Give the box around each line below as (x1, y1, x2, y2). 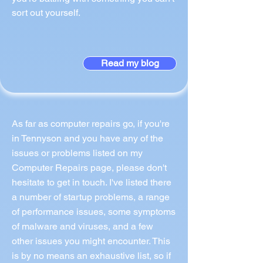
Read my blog (100, 58, 159, 69)
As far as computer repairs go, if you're (12, 118, 170, 129)
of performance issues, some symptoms (12, 206, 176, 217)
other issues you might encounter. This (12, 235, 170, 247)
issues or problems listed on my (12, 147, 143, 159)
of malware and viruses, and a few (12, 221, 153, 232)
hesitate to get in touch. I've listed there (12, 177, 171, 188)
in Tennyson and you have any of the (12, 133, 163, 144)
